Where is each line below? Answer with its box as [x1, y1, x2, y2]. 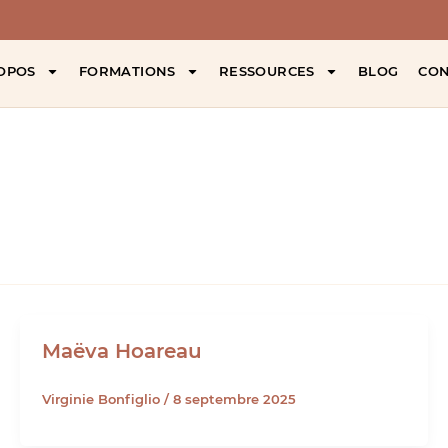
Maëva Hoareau [42, 338, 203, 363]
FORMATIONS [78, 63, 176, 80]
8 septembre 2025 [173, 390, 297, 407]
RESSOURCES [218, 63, 315, 80]
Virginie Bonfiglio [42, 390, 165, 407]
